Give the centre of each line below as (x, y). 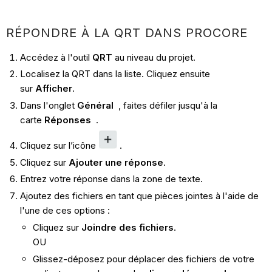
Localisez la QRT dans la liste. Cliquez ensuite (115, 74)
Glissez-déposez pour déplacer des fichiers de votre (143, 259)
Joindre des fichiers (127, 227)
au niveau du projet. (155, 57)
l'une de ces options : (65, 211)
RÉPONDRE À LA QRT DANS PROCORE (127, 32)
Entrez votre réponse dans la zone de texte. (111, 179)
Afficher (53, 89)
